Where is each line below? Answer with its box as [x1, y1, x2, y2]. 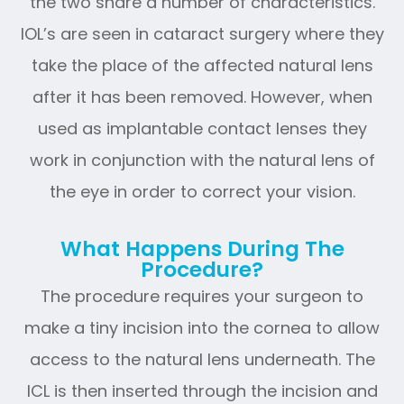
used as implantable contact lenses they [37, 116, 367, 140]
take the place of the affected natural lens [31, 53, 373, 77]
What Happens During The [60, 234, 344, 263]
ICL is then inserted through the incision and [26, 379, 378, 402]
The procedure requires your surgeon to [41, 284, 363, 308]
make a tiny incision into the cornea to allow [24, 316, 380, 339]
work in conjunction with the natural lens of [29, 148, 375, 171]
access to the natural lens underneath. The [29, 347, 375, 371]
